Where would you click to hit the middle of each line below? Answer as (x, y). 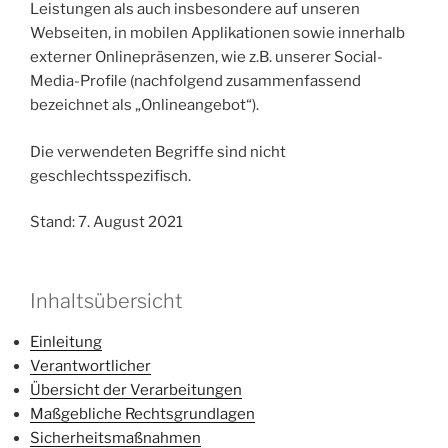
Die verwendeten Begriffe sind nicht (158, 151)
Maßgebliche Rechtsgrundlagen (142, 413)
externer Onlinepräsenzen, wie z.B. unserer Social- (206, 57)
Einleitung (66, 341)
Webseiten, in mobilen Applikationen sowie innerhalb (217, 33)
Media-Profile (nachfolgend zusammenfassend (195, 81)
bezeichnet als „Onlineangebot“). (144, 105)
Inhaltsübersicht (106, 300)
